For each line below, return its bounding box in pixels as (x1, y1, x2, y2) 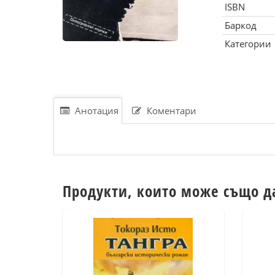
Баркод (224, 19, 257, 31)
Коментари (144, 104, 196, 117)
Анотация (72, 104, 118, 117)
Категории (224, 37, 271, 50)
